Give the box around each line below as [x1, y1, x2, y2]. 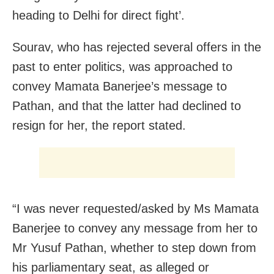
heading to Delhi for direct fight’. [12, 9, 185, 23]
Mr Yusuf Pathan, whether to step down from [12, 241, 256, 255]
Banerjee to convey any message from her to [12, 221, 257, 235]
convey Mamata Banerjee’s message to [12, 80, 227, 94]
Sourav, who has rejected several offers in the [12, 40, 261, 54]
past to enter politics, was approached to [12, 60, 232, 74]
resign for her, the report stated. [12, 119, 186, 133]
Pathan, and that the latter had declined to [12, 99, 241, 113]
